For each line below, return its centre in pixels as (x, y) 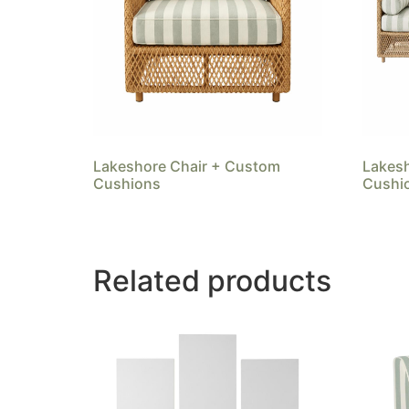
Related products (212, 281)
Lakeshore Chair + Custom (187, 166)
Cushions (127, 183)
